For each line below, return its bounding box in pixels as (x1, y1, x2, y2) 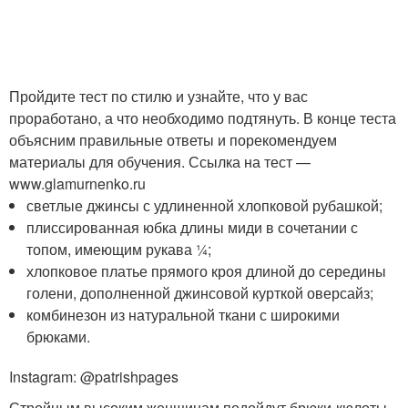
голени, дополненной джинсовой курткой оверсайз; (26, 282, 374, 304)
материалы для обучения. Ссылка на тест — (9, 151, 311, 173)
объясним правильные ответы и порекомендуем (9, 129, 337, 151)
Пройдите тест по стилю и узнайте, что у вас (9, 86, 308, 107)
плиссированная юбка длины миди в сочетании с (26, 217, 359, 239)
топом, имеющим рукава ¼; (26, 239, 212, 260)
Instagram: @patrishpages (9, 366, 178, 388)
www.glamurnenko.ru (9, 173, 146, 195)
